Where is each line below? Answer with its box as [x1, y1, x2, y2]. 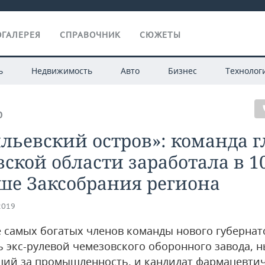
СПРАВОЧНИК [60, 30, 121, 40]
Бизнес [167, 65, 197, 76]
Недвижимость [31, 65, 92, 76]
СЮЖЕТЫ [140, 30, 181, 40]
